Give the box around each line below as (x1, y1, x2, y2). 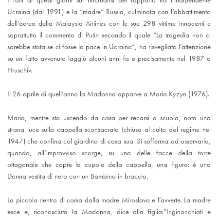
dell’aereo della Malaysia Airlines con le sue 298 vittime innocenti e (7, 18, 211, 29)
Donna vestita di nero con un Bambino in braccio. (7, 171, 150, 181)
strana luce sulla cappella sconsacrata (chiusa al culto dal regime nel (7, 124, 211, 134)
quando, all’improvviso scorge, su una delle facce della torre (7, 147, 211, 158)
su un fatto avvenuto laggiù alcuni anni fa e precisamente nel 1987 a (7, 54, 211, 64)
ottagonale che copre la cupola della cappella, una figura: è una (7, 159, 211, 169)
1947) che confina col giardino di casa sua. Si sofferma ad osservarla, (7, 136, 211, 146)
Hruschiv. (7, 65, 32, 75)
